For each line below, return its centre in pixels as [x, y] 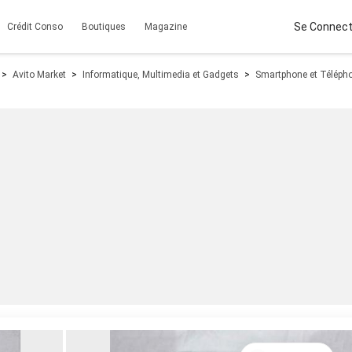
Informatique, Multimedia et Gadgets [161, 75]
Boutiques [104, 27]
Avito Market [39, 75]
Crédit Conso [35, 27]
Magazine [166, 27]
